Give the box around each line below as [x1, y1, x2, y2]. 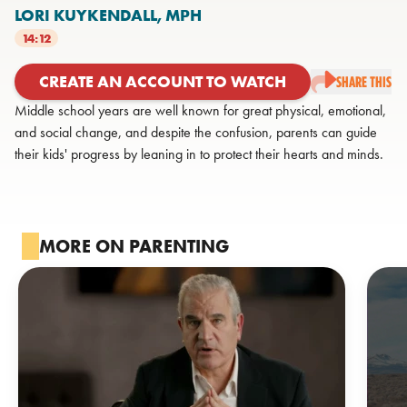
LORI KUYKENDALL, [15, 4, 165, 25]
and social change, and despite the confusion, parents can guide [15, 122, 377, 142]
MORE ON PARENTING [39, 233, 229, 258]
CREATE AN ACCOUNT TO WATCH [39, 70, 286, 92]
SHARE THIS [336, 72, 392, 91]
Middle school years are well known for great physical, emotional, [15, 100, 386, 120]
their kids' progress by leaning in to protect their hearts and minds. [15, 144, 383, 164]
